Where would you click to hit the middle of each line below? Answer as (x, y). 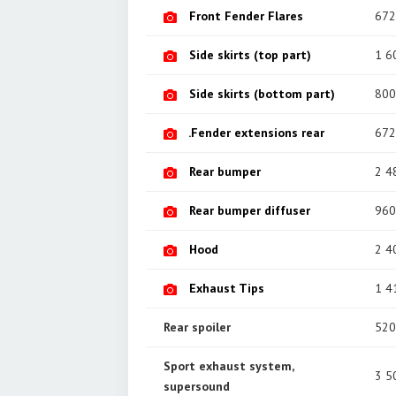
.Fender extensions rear (256, 132)
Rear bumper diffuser (250, 210)
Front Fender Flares (246, 15)
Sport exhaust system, (228, 366)
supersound (197, 386)
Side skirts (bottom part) (262, 93)
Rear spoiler (197, 327)
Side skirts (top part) (250, 54)
